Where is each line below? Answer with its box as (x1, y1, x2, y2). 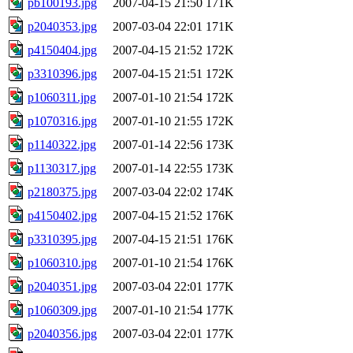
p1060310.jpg (28, 255, 97, 269)
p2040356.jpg (28, 326, 97, 340)
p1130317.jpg (28, 161, 96, 175)
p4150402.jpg (28, 208, 97, 222)
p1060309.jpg (28, 303, 97, 317)
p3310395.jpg (28, 232, 97, 246)
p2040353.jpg (28, 19, 97, 33)
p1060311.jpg (28, 90, 96, 104)
